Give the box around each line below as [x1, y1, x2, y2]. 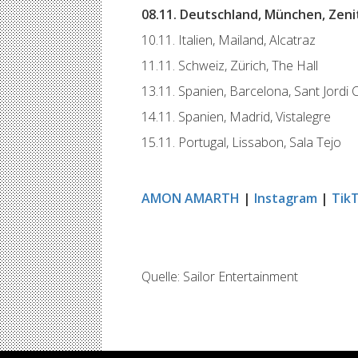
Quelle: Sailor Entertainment [141, 268, 298, 285]
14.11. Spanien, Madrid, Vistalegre [141, 108, 331, 125]
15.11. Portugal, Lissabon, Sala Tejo [141, 133, 341, 151]
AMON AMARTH [141, 189, 240, 207]
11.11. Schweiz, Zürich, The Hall [141, 57, 318, 74]
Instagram [254, 189, 317, 207]
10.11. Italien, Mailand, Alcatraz [141, 31, 316, 49]
